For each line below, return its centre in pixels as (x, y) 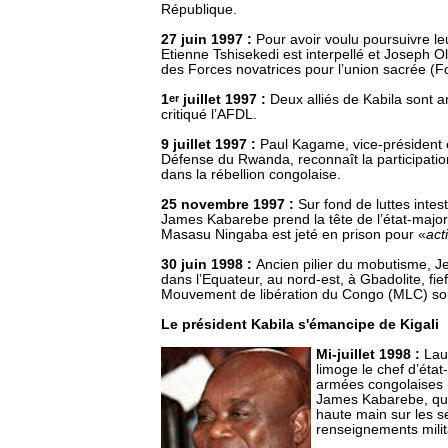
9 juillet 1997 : (210, 144)
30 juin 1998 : (208, 264)
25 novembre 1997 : (229, 204)
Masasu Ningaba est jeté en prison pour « (293, 234)
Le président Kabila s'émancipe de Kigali (300, 324)
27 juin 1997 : (208, 39)
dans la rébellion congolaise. (251, 174)
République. (199, 9)
